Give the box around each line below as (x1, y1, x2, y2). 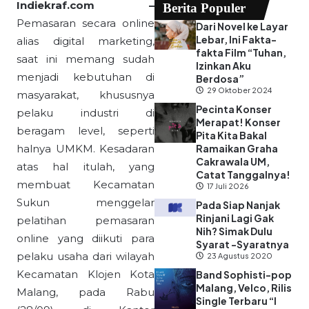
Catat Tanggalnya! (196, 168, 290, 181)
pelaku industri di (17, 106, 154, 120)
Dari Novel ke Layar (196, 20, 288, 33)
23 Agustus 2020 (207, 251, 272, 261)
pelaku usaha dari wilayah (17, 250, 154, 263)
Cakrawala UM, (196, 155, 270, 168)
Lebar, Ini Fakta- (196, 33, 277, 46)
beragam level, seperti (17, 124, 154, 138)
